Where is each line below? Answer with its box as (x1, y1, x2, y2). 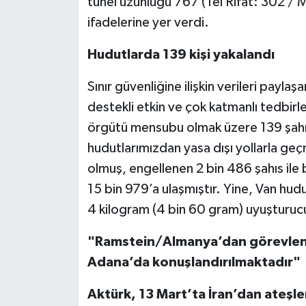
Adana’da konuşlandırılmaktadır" (87, 255, 301, 270)
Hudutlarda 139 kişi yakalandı (87, 48, 275, 62)
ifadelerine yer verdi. (87, 16, 209, 30)
